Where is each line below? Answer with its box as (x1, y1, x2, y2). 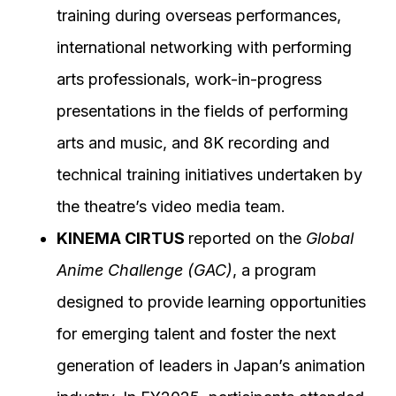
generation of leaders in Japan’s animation (57, 356, 365, 375)
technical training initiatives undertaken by (57, 165, 362, 184)
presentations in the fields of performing (57, 102, 348, 120)
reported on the (188, 229, 306, 247)
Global (306, 229, 354, 247)
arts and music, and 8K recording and (57, 133, 330, 152)
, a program (232, 261, 316, 279)
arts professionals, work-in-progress (57, 70, 322, 88)
